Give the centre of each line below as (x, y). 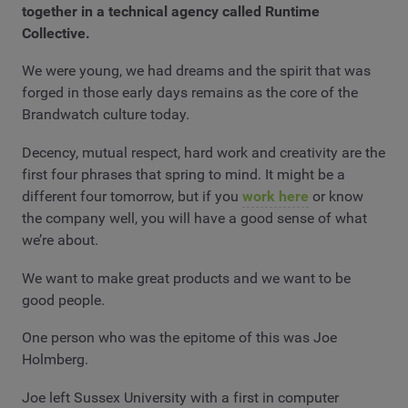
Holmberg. (55, 360)
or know (336, 196)
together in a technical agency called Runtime (171, 11)
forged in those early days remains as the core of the (190, 93)
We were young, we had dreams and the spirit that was (196, 71)
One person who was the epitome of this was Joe (179, 338)
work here (275, 196)
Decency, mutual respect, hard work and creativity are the (204, 153)
